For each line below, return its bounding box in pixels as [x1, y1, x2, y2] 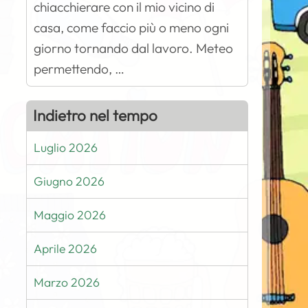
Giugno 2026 [34, 173, 105, 189]
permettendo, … [34, 60, 125, 77]
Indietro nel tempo [33, 106, 158, 125]
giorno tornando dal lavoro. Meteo [34, 40, 234, 56]
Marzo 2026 [34, 274, 100, 290]
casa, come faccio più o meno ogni [34, 19, 230, 36]
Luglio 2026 [34, 140, 98, 155]
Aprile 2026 [34, 241, 98, 256]
